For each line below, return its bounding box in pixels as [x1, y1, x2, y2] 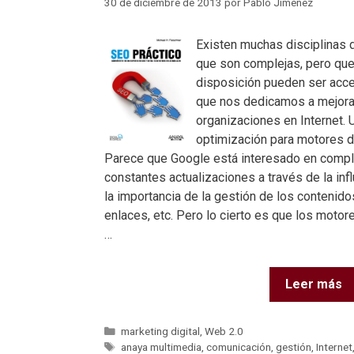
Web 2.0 [205, 325, 244, 338]
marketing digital [121, 325, 201, 338]
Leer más [285, 276, 342, 292]
